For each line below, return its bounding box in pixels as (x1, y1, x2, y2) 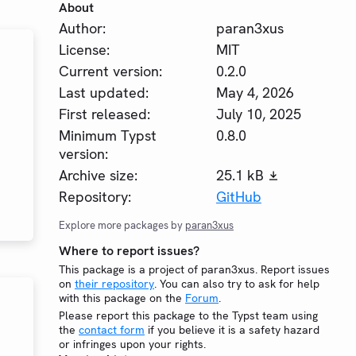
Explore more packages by (59, 219, 185, 232)
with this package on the (59, 291, 185, 305)
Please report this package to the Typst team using (59, 308, 318, 323)
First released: (59, 105, 150, 123)
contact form (79, 323, 145, 337)
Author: (59, 19, 106, 37)
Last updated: (59, 83, 149, 102)
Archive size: (59, 166, 137, 184)
